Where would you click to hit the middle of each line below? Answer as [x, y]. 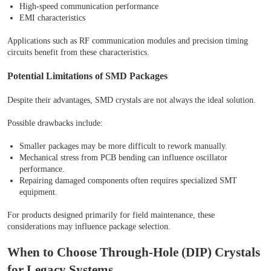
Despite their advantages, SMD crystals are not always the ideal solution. [132, 100]
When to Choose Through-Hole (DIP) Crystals [134, 253]
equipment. [38, 192]
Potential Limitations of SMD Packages [87, 76]
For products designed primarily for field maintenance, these [111, 215]
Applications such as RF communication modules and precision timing [128, 41]
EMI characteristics [52, 18]
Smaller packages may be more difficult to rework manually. [123, 146]
